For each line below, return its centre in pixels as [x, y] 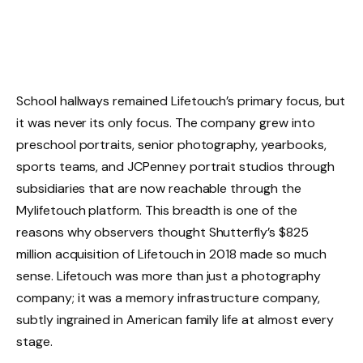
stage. [34, 341]
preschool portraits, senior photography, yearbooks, [171, 144]
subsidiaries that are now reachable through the [159, 188]
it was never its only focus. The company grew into [166, 122]
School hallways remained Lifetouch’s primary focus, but [181, 100]
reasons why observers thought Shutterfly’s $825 [162, 232]
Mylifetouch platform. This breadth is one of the [157, 210]
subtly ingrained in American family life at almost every [175, 319]
